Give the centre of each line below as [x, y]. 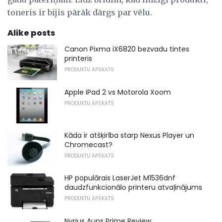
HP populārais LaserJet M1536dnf [120, 178]
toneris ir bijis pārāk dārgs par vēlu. [80, 13]
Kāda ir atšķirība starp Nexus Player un [129, 135]
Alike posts [31, 33]
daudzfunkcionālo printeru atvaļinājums [133, 188]
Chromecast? [88, 144]
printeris [78, 59]
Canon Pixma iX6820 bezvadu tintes [127, 49]
